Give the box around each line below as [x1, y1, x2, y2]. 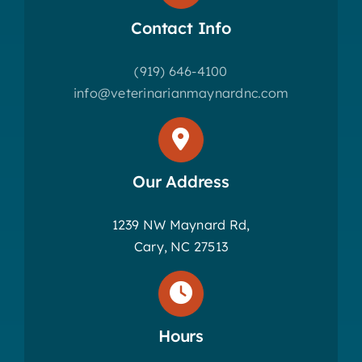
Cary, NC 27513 [133, 238, 229, 255]
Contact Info [131, 18, 231, 39]
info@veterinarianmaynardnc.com [73, 85, 289, 102]
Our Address [133, 171, 229, 192]
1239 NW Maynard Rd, [112, 217, 250, 234]
